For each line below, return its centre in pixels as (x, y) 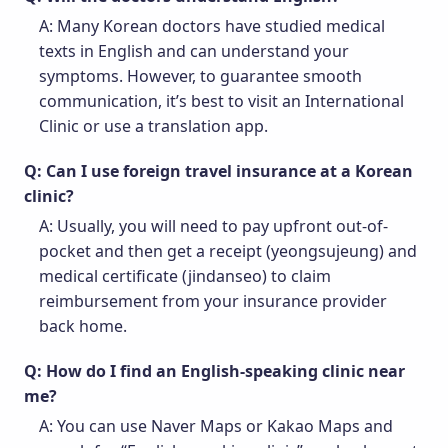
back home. (83, 325)
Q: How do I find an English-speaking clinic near (214, 370)
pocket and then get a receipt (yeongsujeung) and (228, 250)
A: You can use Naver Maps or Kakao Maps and (216, 425)
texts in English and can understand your (194, 50)
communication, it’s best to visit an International (221, 100)
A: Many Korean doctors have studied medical (212, 25)
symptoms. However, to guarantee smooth (200, 75)
